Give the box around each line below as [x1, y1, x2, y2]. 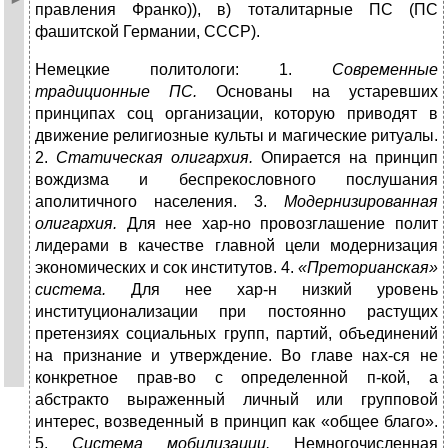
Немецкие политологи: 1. [35, 61, 332, 79]
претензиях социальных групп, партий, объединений [35, 325, 438, 343]
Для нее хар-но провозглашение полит [117, 215, 438, 233]
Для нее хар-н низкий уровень [106, 281, 438, 299]
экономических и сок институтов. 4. [35, 259, 298, 277]
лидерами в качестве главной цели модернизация [35, 237, 438, 255]
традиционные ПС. [35, 83, 197, 101]
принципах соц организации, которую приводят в [35, 105, 438, 123]
